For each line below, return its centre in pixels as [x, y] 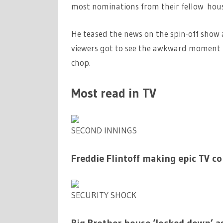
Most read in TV [113, 93]
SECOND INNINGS [104, 130]
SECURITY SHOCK [104, 195]
